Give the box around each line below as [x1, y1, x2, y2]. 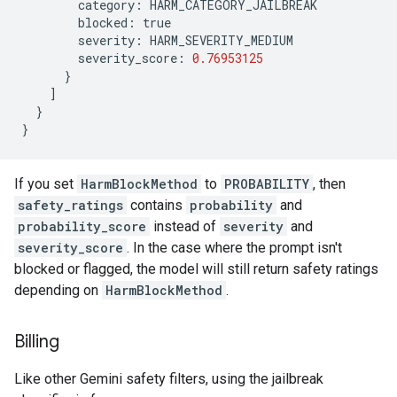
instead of [150, 218, 220, 235]
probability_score [18, 218, 146, 235]
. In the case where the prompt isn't [127, 239, 342, 256]
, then [313, 175, 346, 192]
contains [127, 197, 186, 214]
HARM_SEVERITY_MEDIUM [150, 32, 293, 49]
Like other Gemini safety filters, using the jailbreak [14, 370, 323, 387]
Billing [14, 331, 59, 353]
